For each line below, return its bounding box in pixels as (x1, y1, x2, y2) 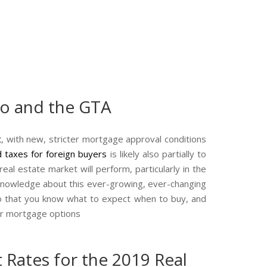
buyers (78, 148, 107, 160)
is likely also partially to (107, 148, 206, 160)
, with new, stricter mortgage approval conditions (1, 133, 206, 145)
